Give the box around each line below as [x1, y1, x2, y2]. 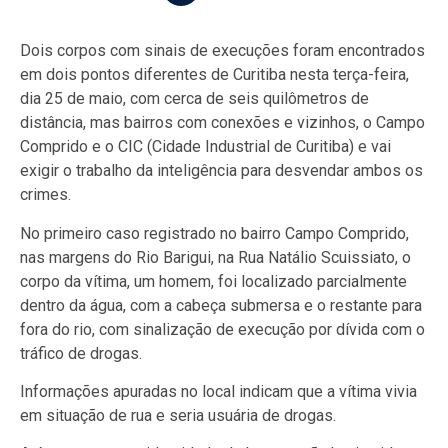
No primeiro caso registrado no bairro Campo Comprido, [20, 223, 409, 243]
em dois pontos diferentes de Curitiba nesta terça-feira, [20, 65, 409, 85]
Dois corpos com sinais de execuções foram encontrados [20, 41, 425, 61]
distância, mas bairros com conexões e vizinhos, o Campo [20, 113, 425, 133]
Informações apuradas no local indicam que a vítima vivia [20, 381, 417, 401]
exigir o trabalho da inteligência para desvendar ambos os [20, 161, 423, 181]
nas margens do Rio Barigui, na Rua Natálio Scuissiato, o [20, 247, 411, 267]
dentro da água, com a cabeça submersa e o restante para [20, 295, 422, 315]
